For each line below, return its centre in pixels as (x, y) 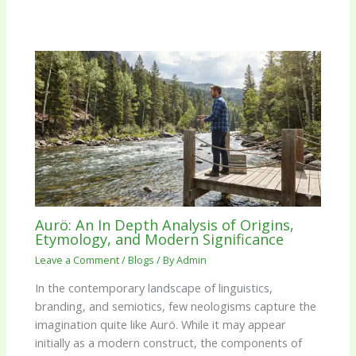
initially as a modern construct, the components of (169, 343)
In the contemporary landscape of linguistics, (154, 288)
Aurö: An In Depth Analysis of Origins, (165, 225)
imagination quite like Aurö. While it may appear (161, 325)
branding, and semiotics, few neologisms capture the (176, 306)
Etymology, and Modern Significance (160, 240)
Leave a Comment (77, 259)
